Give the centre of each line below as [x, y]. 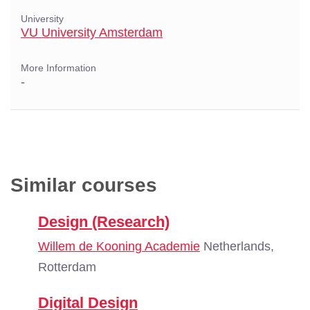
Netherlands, [237, 246]
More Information [58, 68]
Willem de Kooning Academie [119, 246]
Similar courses [84, 185]
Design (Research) [104, 222]
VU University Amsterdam [92, 33]
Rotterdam [67, 267]
